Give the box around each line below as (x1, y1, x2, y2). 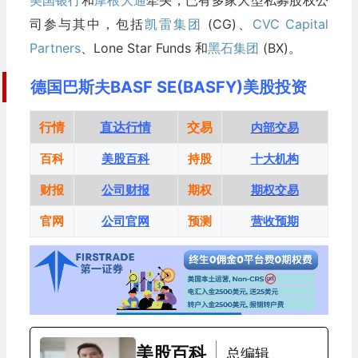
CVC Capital (252, 15, 328, 32)
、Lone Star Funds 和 (80, 39, 208, 56)
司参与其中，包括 (29, 15, 145, 32)
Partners (29, 39, 81, 56)
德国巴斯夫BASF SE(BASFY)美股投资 (30, 77, 307, 97)
